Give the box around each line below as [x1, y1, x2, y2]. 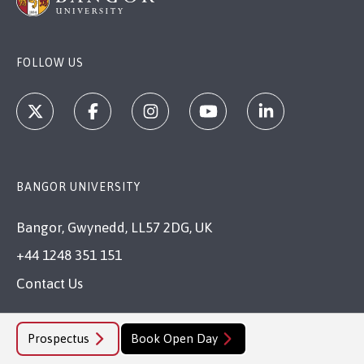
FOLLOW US [16, 55, 84, 69]
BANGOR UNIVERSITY [16, 180, 141, 193]
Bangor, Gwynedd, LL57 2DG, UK [16, 219, 212, 236]
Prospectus [28, 331, 89, 345]
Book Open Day [130, 331, 218, 345]
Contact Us [16, 275, 83, 292]
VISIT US [16, 327, 67, 341]
